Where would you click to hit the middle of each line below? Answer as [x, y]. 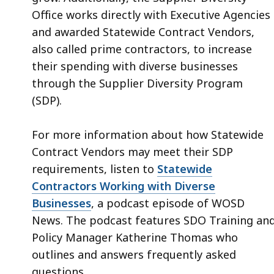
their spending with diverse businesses [135, 66]
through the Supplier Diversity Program [137, 83]
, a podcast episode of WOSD [168, 203]
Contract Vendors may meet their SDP [132, 152]
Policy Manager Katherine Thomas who [135, 238]
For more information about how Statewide [148, 135]
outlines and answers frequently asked [134, 255]
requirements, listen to [94, 169]
